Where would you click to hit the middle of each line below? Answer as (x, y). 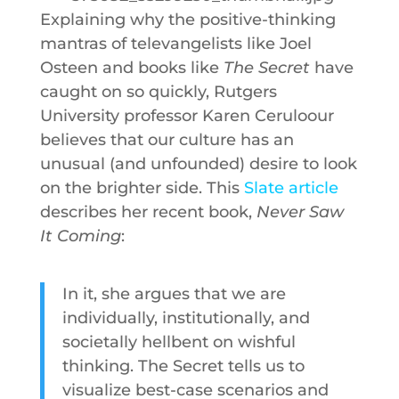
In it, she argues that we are (174, 294)
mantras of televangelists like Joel (175, 44)
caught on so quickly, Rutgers (158, 92)
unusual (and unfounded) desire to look (198, 164)
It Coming (80, 236)
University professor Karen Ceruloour (187, 116)
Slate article (291, 188)
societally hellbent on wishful (179, 342)
